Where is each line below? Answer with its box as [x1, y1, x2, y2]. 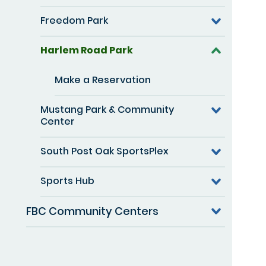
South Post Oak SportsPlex [40, 144, 169, 158]
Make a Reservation [55, 72, 151, 87]
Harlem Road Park [40, 43, 133, 57]
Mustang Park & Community [40, 102, 174, 116]
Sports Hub [40, 173, 94, 188]
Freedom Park [40, 13, 108, 27]
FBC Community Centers [26, 203, 159, 218]
